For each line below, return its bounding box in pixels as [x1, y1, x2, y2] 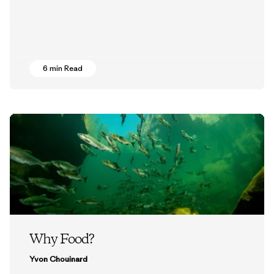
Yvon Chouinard [29, 254, 87, 265]
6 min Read [43, 62, 83, 73]
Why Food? [29, 231, 94, 250]
